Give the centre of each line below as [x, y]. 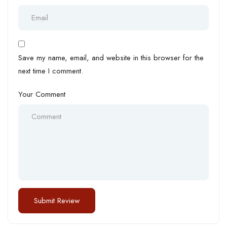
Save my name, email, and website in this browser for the [111, 58]
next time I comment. [51, 71]
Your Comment [42, 94]
